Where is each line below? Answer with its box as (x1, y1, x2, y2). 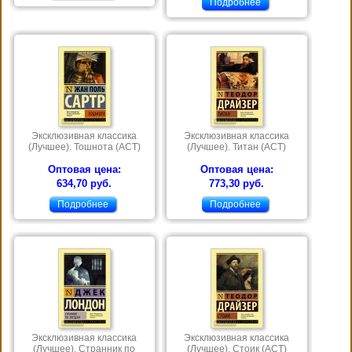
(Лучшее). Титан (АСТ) (187, 141, 287, 152)
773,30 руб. (209, 177, 265, 189)
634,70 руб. (57, 177, 112, 189)
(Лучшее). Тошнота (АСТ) (27, 141, 141, 152)
